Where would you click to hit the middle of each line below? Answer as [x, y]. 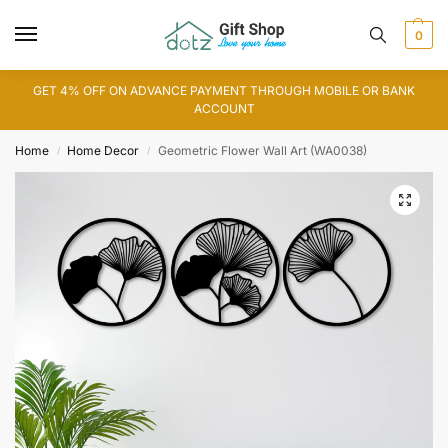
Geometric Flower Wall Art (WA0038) [262, 150]
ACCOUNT [224, 108]
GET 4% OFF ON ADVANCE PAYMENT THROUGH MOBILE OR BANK [224, 90]
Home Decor [103, 150]
